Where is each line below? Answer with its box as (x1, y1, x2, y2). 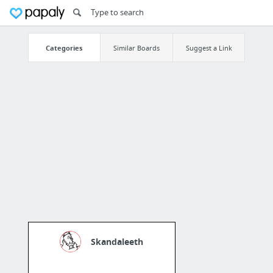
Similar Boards (113, 43, 160, 52)
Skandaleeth (91, 236, 144, 248)
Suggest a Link (185, 43, 232, 52)
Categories (46, 43, 83, 52)
